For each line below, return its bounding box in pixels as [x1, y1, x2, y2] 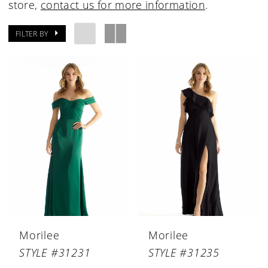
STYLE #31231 [19, 245, 91, 260]
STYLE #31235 [148, 245, 220, 260]
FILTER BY [16, 28, 48, 38]
